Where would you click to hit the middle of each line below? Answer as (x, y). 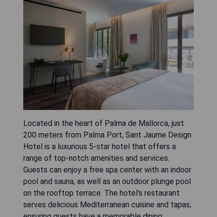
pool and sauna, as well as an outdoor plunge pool (107, 182)
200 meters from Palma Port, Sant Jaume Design (107, 135)
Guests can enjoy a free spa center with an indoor (107, 170)
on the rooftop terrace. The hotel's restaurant (101, 193)
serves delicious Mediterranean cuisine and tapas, (107, 205)
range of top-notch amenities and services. (96, 158)
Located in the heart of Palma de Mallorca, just (104, 124)
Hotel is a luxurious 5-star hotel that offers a (100, 147)
